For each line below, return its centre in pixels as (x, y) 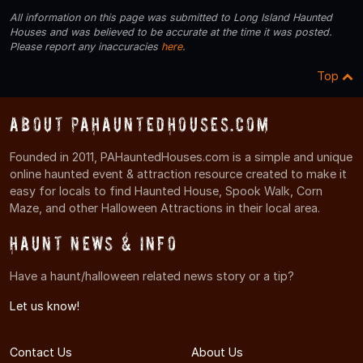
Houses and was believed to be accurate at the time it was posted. (171, 32)
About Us (217, 352)
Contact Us (41, 352)
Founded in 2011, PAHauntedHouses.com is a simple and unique (181, 156)
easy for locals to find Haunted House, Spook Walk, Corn (166, 190)
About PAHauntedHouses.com (140, 124)
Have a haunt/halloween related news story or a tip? (152, 276)
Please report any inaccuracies (85, 46)
